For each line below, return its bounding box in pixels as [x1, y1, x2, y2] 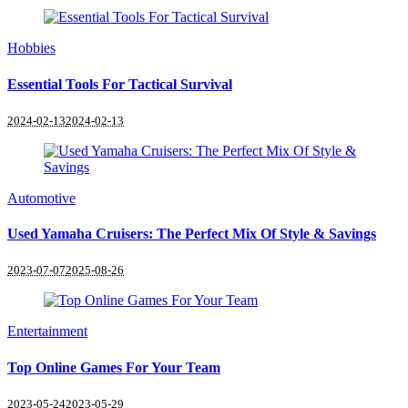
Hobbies [7, 40, 56, 56]
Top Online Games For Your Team [7, 359, 220, 375]
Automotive [7, 189, 76, 206]
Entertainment [7, 323, 87, 340]
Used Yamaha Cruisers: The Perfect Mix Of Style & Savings [7, 226, 376, 242]
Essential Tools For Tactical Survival [7, 76, 232, 92]
